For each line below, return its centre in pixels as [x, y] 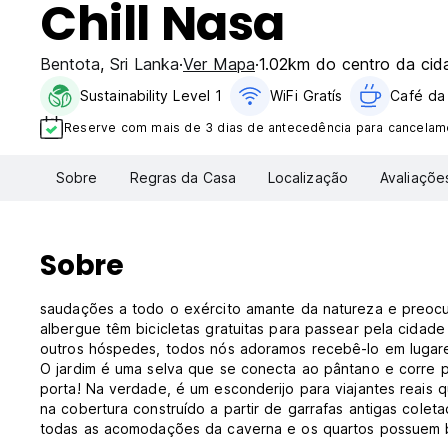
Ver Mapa [219, 64]
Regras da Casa [182, 178]
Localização [307, 178]
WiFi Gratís [306, 95]
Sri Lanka [144, 64]
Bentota [70, 64]
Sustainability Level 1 [151, 95]
